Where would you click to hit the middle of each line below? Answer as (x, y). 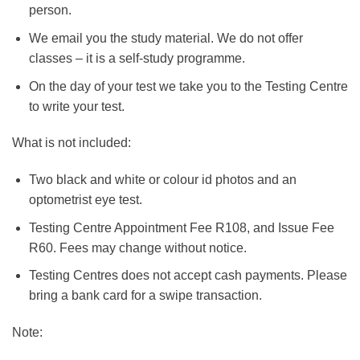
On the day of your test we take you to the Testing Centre (188, 86)
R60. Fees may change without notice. (137, 247)
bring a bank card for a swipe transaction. (145, 296)
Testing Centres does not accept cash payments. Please (188, 276)
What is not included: (72, 143)
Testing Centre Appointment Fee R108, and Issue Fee (181, 227)
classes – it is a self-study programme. (137, 59)
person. (50, 10)
